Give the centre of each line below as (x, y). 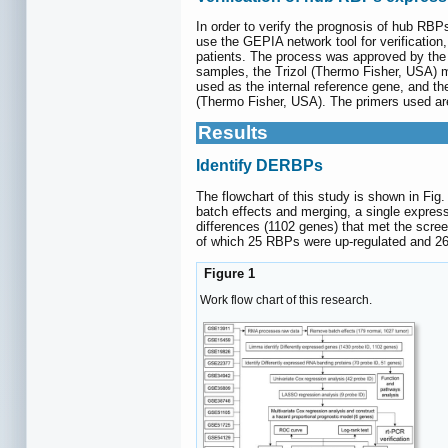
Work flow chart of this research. (286, 300)
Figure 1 (227, 273)
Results (233, 133)
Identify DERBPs (259, 166)
